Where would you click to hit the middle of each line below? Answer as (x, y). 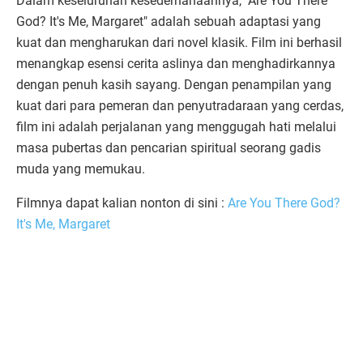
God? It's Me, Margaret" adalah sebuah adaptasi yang (169, 21)
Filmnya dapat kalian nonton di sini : (122, 203)
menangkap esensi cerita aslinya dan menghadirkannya (176, 63)
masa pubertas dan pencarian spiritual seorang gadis (169, 147)
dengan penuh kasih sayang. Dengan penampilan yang (174, 84)
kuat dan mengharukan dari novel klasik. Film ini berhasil (179, 42)
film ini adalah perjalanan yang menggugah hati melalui (176, 126)
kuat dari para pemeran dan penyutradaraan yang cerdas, (180, 105)
